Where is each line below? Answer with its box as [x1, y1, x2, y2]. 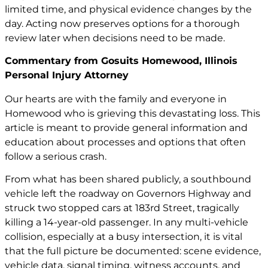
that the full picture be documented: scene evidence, [5, 245, 261, 257]
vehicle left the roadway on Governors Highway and [5, 188, 251, 200]
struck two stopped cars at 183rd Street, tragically [5, 202, 239, 214]
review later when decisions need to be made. [5, 32, 225, 44]
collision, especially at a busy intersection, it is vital [5, 231, 242, 243]
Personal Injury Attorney [5, 69, 129, 81]
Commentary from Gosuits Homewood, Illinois [5, 55, 237, 67]
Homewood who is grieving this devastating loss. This [5, 108, 260, 120]
